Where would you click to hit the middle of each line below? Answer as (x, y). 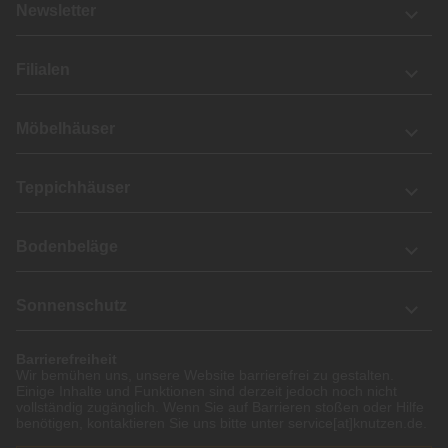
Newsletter (56, 11)
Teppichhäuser (73, 188)
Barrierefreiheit (66, 359)
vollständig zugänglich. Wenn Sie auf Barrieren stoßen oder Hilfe (220, 407)
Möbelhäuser (65, 129)
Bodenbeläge (67, 247)
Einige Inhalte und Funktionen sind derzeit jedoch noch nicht (206, 391)
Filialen (43, 70)
